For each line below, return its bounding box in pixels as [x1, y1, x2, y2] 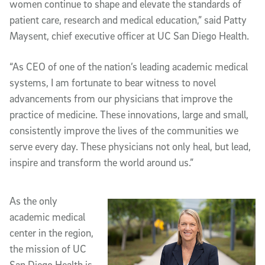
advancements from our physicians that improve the [9, 92, 232, 105]
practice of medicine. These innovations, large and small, [9, 108, 248, 121]
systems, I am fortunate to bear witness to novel [9, 76, 216, 89]
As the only [9, 194, 57, 207]
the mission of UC [9, 242, 86, 255]
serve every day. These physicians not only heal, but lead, [9, 140, 251, 153]
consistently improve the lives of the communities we [9, 124, 238, 137]
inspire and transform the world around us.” [9, 156, 193, 169]
